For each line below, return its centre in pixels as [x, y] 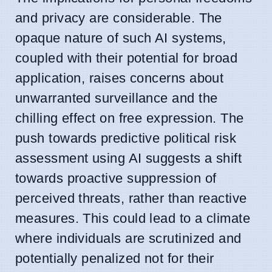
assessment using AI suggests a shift [129, 158]
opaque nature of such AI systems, [121, 38]
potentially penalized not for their [115, 258]
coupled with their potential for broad [127, 58]
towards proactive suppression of [116, 178]
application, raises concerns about [120, 78]
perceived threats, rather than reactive [131, 198]
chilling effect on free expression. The [130, 118]
